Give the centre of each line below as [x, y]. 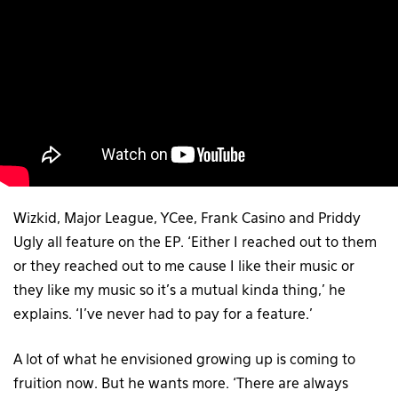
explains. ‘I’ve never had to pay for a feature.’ [163, 315]
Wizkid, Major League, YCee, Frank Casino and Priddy [187, 219]
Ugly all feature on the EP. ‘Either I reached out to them [195, 243]
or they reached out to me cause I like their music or [184, 267]
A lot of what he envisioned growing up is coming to [184, 360]
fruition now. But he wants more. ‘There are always [181, 384]
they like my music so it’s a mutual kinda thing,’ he [179, 291]
